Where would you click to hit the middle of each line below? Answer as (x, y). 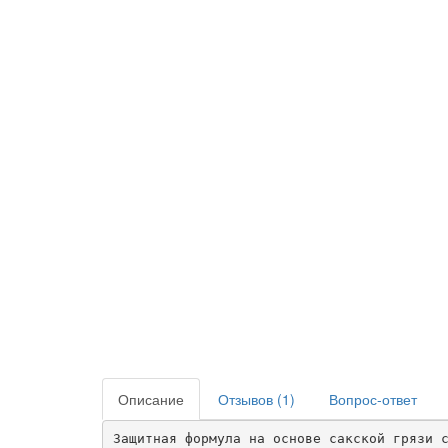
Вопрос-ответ (373, 398)
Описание (151, 398)
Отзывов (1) (256, 398)
